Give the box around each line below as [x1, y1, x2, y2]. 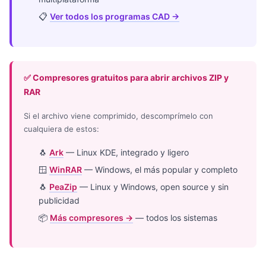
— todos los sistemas [133, 212, 218, 223]
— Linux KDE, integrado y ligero [64, 147, 189, 157]
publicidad [39, 195, 80, 205]
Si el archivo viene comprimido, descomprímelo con [24, 111, 213, 121]
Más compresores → [50, 212, 134, 223]
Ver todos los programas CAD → [50, 11, 180, 22]
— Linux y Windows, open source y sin [77, 181, 229, 192]
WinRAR [49, 164, 83, 175]
